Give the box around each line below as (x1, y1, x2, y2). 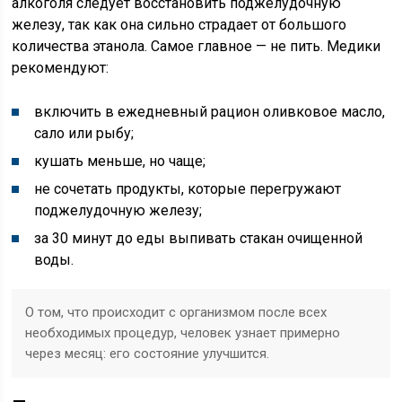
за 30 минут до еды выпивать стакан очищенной (34, 230, 363, 247)
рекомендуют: (12, 59, 109, 76)
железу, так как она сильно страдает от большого (12, 16, 347, 33)
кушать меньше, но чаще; (34, 153, 206, 170)
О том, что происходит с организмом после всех (25, 304, 328, 320)
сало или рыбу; (34, 125, 135, 142)
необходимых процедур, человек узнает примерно (25, 325, 341, 341)
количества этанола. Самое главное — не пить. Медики (12, 38, 381, 55)
